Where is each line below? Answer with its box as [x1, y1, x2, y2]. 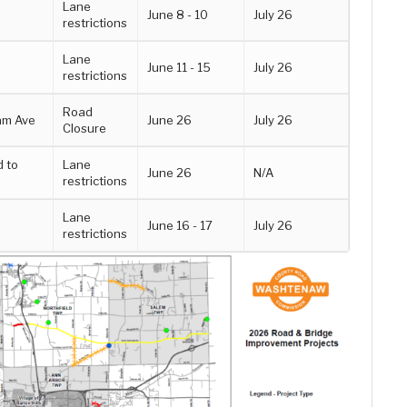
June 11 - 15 [147, 60, 212, 74]
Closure [63, 121, 107, 135]
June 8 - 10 [147, 7, 209, 22]
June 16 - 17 [147, 218, 213, 233]
